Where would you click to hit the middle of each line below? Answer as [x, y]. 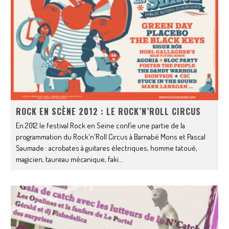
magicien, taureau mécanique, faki [67, 159]
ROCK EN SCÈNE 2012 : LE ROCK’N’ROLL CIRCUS [109, 111]
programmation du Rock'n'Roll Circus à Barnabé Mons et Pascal [111, 136]
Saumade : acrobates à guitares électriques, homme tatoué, [107, 148]
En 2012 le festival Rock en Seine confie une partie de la [101, 125]
